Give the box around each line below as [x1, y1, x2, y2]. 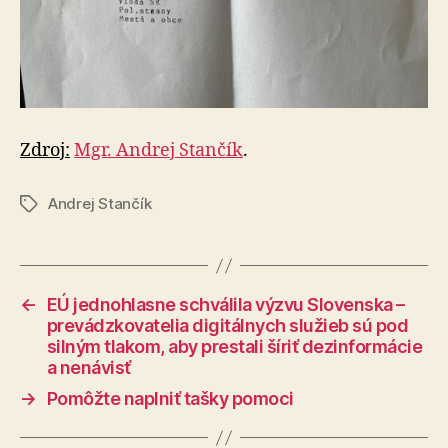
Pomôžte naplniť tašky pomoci [46, 388, 294, 409]
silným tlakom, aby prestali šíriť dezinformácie [46, 336, 423, 357]
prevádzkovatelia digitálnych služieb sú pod [46, 315, 409, 336]
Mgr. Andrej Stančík [74, 139, 243, 162]
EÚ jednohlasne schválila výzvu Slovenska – [46, 294, 405, 315]
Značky [19, 195, 72, 214]
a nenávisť [46, 357, 131, 378]
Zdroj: [20, 139, 70, 162]
